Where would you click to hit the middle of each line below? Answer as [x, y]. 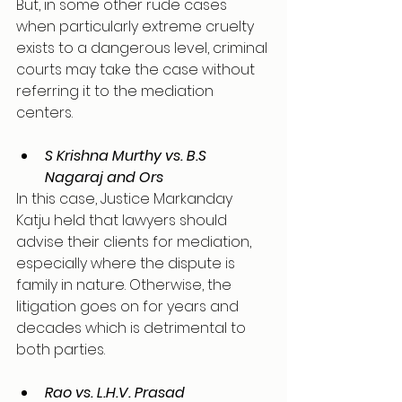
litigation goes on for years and [129, 306]
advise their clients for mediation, [135, 242]
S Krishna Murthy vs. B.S [127, 156]
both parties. [61, 350]
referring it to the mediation [117, 91]
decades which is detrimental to [133, 328]
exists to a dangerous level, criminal [144, 48]
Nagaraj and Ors [104, 177]
